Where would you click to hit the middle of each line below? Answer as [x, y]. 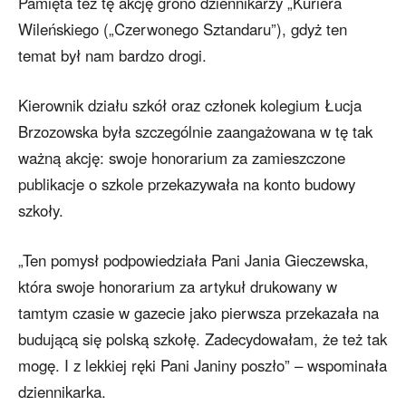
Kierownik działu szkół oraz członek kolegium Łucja [190, 106]
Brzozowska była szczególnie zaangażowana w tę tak [195, 132]
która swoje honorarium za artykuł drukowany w [178, 287]
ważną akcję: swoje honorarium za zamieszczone [182, 158]
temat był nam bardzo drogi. [112, 56]
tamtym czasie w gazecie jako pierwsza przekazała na [198, 313]
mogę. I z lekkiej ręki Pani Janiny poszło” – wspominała [203, 366]
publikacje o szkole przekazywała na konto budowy [187, 184]
